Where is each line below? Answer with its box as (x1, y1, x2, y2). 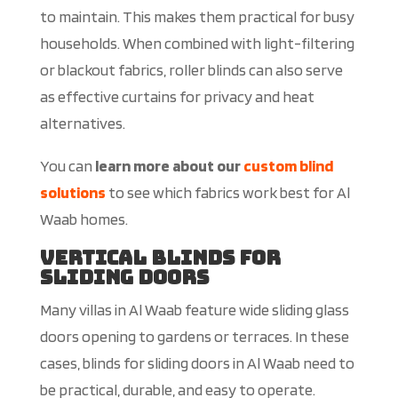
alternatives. (39, 114, 125, 133)
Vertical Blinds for (39, 245, 281, 272)
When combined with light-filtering (122, 34, 354, 53)
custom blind (243, 156, 333, 176)
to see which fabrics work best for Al (105, 183, 350, 203)
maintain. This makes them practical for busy (58, 7, 354, 27)
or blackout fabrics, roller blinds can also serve (39, 60, 343, 80)
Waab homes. (39, 210, 128, 229)
